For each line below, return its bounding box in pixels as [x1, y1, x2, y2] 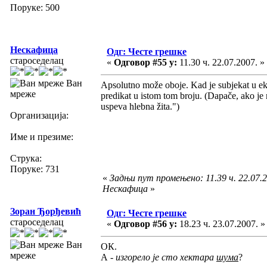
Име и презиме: [10, 131, 73, 142]
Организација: [10, 110, 69, 120]
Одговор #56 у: [114, 218, 177, 229]
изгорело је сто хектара [116, 252, 216, 262]
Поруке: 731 [10, 163, 60, 174]
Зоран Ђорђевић [10, 206, 81, 216]
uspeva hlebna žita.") [101, 101, 179, 111]
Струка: [10, 153, 42, 163]
